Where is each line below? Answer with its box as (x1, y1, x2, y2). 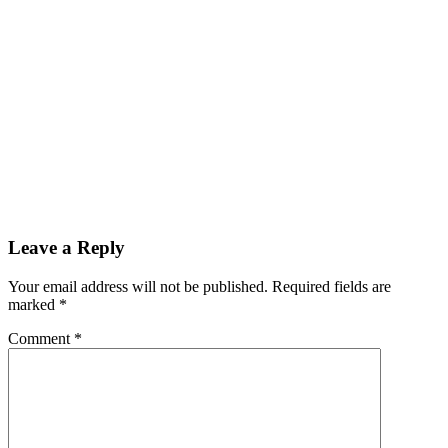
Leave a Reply (8, 237, 125, 259)
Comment (8, 329, 74, 347)
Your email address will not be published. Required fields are (8, 277, 391, 295)
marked (8, 295, 59, 313)
